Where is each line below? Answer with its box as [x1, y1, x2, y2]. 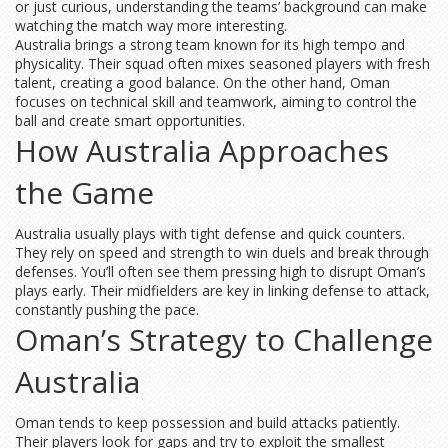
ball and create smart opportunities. [15, 111, 245, 130]
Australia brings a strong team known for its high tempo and [15, 35, 405, 54]
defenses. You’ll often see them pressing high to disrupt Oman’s [15, 262, 426, 281]
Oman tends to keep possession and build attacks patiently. [15, 413, 400, 432]
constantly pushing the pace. [15, 300, 199, 319]
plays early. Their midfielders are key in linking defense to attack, [15, 281, 430, 300]
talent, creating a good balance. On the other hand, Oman [15, 73, 390, 92]
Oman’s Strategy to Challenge [15, 319, 433, 360]
